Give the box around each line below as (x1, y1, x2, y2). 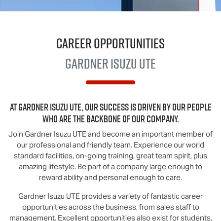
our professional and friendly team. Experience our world (17, 140, 204, 149)
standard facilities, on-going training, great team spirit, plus (14, 151, 207, 160)
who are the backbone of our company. (42, 112, 179, 126)
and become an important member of (86, 129, 213, 139)
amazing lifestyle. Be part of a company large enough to (19, 162, 202, 171)
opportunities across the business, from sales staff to (22, 202, 199, 212)
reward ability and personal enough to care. (39, 173, 182, 182)
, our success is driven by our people (81, 100, 212, 114)
